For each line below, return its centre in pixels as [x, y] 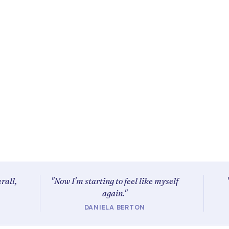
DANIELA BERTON [115, 208]
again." [115, 193]
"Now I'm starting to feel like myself [115, 181]
